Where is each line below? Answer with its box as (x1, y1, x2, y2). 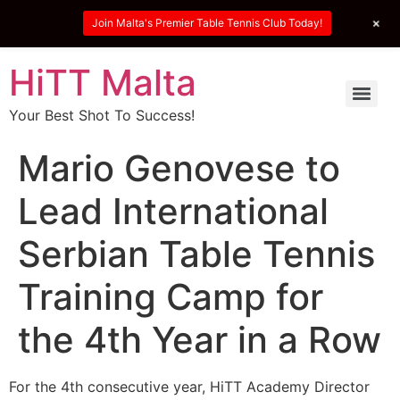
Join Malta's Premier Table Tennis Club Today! (91, 16, 322, 30)
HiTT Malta (9, 60, 196, 104)
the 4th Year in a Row (18, 317, 381, 362)
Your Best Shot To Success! (9, 105, 195, 124)
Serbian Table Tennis (18, 231, 375, 276)
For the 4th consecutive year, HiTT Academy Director (9, 377, 370, 396)
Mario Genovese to (18, 146, 340, 190)
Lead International (18, 188, 329, 233)
